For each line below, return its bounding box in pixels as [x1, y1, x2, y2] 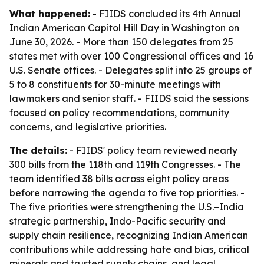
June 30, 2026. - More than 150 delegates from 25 [9, 36, 233, 48]
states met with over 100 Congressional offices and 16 [9, 50, 253, 62]
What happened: [9, 8, 90, 19]
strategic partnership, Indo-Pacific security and [9, 215, 226, 227]
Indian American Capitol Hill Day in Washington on [9, 22, 239, 34]
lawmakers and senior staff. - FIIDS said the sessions [9, 93, 249, 104]
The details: [9, 144, 67, 156]
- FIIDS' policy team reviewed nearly [67, 144, 237, 156]
